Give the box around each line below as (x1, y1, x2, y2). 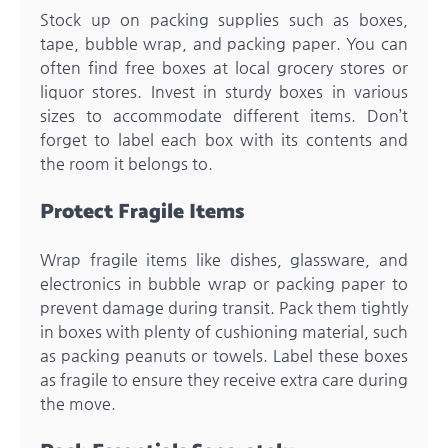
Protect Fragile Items (40, 194, 244, 229)
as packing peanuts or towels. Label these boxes (40, 346, 408, 366)
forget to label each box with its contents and (40, 129, 408, 149)
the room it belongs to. (40, 153, 213, 173)
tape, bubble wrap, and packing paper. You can (40, 33, 408, 53)
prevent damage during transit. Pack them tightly (40, 298, 408, 318)
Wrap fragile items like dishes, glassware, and (40, 250, 408, 270)
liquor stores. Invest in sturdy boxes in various (40, 81, 408, 101)
